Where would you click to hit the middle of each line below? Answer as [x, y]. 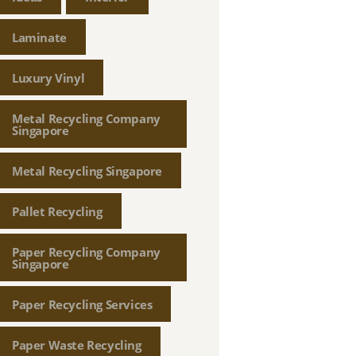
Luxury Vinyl [48, 77]
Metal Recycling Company [86, 118]
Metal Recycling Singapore [87, 170]
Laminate [39, 37]
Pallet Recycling [57, 211]
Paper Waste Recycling [77, 344]
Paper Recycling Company [86, 252]
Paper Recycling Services [82, 304]
